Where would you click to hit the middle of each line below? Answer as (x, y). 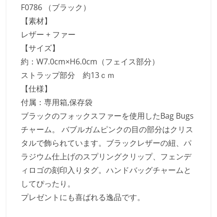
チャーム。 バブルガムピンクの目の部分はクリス (107, 130)
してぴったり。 (48, 184)
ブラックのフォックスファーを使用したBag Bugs (107, 116)
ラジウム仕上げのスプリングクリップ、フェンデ (106, 157)
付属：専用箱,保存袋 (57, 102)
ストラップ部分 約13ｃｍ (68, 75)
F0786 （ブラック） (56, 8)
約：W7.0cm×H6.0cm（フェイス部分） (90, 62)
